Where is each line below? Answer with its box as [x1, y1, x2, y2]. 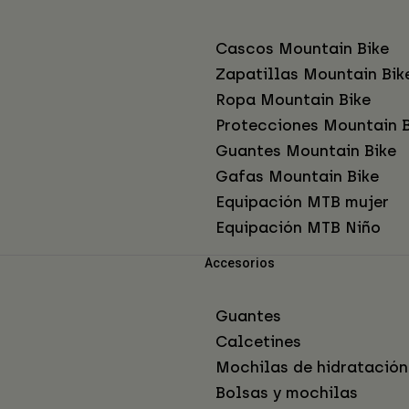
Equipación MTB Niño [215, 218, 381, 237]
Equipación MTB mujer [215, 193, 389, 212]
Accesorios [204, 256, 275, 271]
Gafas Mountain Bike [215, 167, 379, 186]
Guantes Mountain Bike [215, 142, 396, 161]
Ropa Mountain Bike [215, 90, 371, 110]
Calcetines [215, 332, 301, 351]
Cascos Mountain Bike [215, 39, 389, 58]
